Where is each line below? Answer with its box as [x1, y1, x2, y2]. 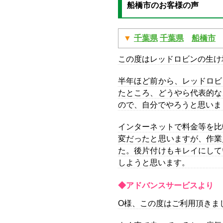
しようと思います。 [118, 158, 190, 167]
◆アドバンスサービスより [118, 181, 214, 190]
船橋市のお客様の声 [127, 1, 199, 9]
